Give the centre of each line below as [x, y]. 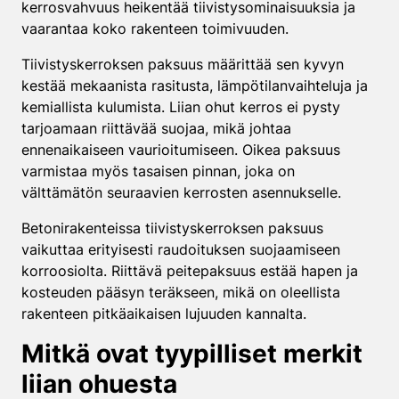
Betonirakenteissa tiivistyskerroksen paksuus [172, 228]
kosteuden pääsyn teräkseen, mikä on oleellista [181, 292]
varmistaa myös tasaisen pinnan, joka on [158, 171]
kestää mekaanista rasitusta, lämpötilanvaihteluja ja [195, 85]
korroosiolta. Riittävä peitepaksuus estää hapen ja [190, 271]
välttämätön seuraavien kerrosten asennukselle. [181, 192]
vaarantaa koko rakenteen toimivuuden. [155, 28]
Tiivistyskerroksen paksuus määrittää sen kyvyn [183, 64]
